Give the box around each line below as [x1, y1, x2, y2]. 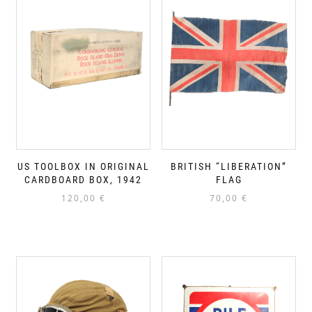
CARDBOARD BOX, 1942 [24, 173, 142, 185]
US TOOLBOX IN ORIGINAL [17, 160, 150, 172]
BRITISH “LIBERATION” [171, 160, 287, 172]
